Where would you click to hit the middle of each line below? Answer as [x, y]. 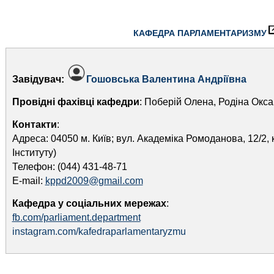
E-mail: [28, 181]
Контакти [34, 124]
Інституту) [34, 153]
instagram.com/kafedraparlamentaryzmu [99, 231]
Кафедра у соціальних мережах [89, 203]
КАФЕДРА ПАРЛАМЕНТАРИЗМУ [200, 33]
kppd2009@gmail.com [94, 181]
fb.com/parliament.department [76, 217]
